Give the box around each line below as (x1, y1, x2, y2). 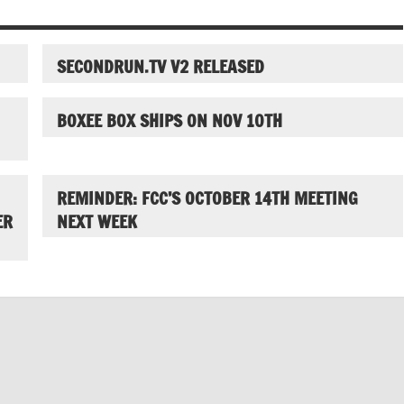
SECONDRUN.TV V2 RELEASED (56, 54, 264, 79)
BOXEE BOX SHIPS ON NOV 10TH (56, 108, 282, 133)
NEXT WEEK (56, 208, 137, 234)
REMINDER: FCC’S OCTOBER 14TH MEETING (56, 185, 358, 210)
